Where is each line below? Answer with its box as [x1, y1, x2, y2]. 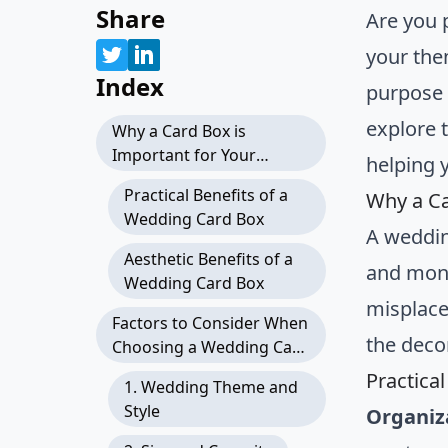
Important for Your [112, 144, 256, 166]
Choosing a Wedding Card [112, 336, 309, 358]
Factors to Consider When [112, 312, 308, 334]
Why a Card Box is [112, 120, 246, 142]
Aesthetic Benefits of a [124, 248, 293, 270]
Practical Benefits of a [124, 184, 288, 206]
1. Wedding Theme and [124, 376, 298, 398]
